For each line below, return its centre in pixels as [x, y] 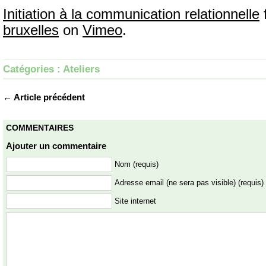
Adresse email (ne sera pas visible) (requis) [189, 183]
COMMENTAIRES [40, 128]
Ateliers [81, 69]
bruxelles [31, 30]
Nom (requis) [137, 164]
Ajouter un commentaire [56, 146]
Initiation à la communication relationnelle [131, 14]
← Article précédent [44, 97]
